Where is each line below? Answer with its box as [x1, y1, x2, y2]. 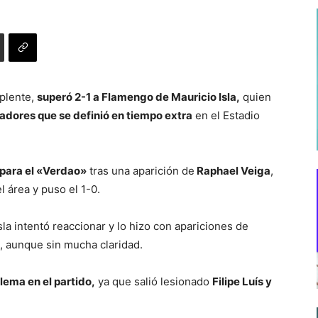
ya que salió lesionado [95, 275, 212, 289]
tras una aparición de [87, 164, 194, 178]
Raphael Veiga [194, 164, 270, 178]
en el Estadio [192, 109, 260, 123]
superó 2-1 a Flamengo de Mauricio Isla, [37, 90, 240, 104]
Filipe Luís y [212, 275, 272, 289]
